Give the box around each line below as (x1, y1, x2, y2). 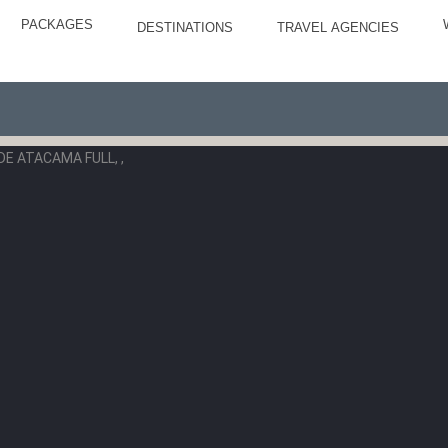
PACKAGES (21, 17, 94, 32)
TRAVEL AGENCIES (277, 20, 400, 35)
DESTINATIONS (137, 20, 234, 35)
